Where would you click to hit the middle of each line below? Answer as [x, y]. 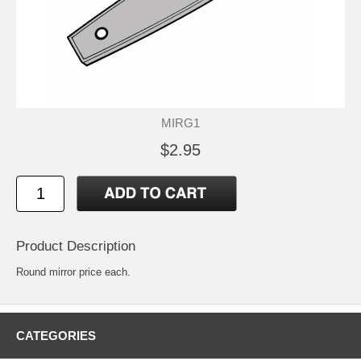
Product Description [76, 246]
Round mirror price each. [73, 272]
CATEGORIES [56, 335]
